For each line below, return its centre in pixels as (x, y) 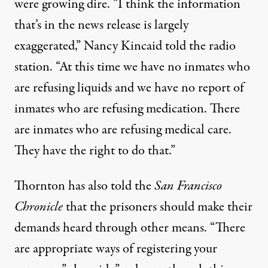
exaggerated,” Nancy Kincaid (90, 46)
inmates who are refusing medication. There (127, 109)
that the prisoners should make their (159, 207)
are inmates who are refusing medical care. (123, 130)
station (32, 67)
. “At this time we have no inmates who (150, 67)
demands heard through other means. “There (130, 228)
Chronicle (39, 207)
